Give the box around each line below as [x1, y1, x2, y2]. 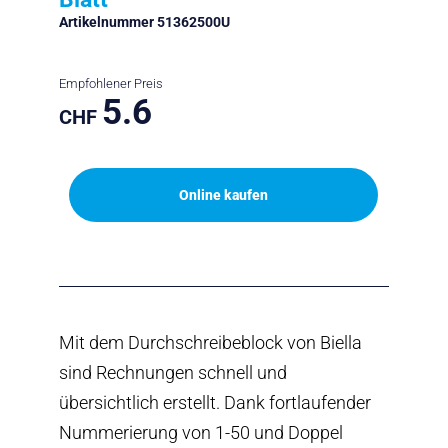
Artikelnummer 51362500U [58, 13, 230, 30]
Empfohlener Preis [58, 75, 163, 91]
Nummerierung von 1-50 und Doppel [58, 421, 343, 443]
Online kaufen [179, 186, 269, 203]
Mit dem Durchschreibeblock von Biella [58, 331, 362, 353]
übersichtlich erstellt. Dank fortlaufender [58, 391, 371, 413]
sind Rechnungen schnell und [58, 361, 287, 383]
